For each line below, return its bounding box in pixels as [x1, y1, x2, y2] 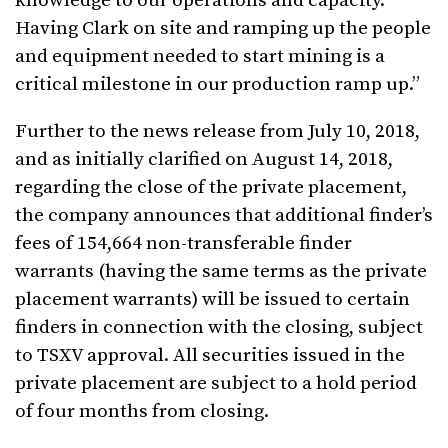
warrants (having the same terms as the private [15, 259, 427, 283]
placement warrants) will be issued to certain [15, 287, 410, 311]
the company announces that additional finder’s [15, 203, 433, 227]
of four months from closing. [15, 399, 269, 423]
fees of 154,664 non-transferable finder [15, 231, 352, 255]
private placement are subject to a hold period [15, 371, 417, 395]
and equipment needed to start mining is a [15, 44, 385, 68]
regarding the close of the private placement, [15, 175, 407, 199]
